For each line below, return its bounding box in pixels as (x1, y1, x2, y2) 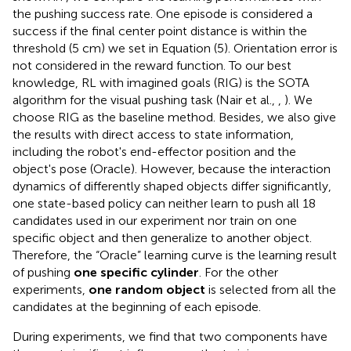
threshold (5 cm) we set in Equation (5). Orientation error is (13, 40, 338, 56)
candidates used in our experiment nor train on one (13, 212, 297, 228)
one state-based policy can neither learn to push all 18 (13, 195, 316, 211)
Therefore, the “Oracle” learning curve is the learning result (13, 247, 337, 262)
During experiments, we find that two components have (13, 328, 327, 344)
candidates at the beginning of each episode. (13, 299, 261, 314)
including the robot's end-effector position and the (13, 143, 296, 159)
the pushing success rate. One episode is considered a (13, 5, 313, 21)
